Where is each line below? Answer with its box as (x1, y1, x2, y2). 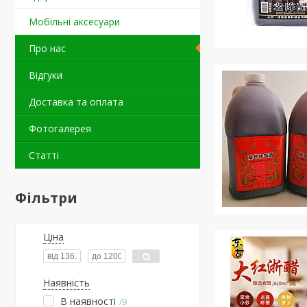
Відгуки (29, 69, 62, 82)
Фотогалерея (29, 122, 91, 135)
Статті (29, 149, 59, 162)
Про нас (29, 42, 66, 55)
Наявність (43, 276, 90, 289)
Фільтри (15, 188, 77, 207)
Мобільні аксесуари (29, 15, 120, 28)
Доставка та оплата (29, 95, 123, 108)
